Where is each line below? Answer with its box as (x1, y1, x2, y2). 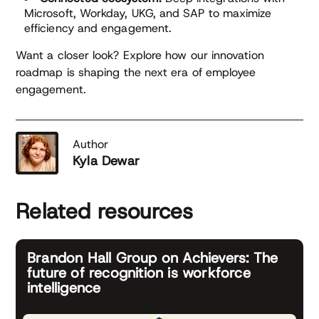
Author (73, 137, 109, 152)
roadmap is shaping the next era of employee (16, 65, 256, 80)
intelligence (27, 278, 101, 297)
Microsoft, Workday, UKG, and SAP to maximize (24, 6, 272, 21)
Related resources (16, 197, 194, 225)
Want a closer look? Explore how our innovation (16, 48, 264, 63)
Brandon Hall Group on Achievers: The (27, 249, 278, 267)
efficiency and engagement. (24, 21, 172, 36)
